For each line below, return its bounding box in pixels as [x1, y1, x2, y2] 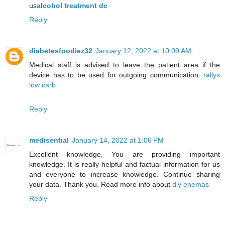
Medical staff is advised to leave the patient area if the [29, 60, 220, 69]
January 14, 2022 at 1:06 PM [72, 136, 164, 144]
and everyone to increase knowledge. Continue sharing [29, 170, 220, 178]
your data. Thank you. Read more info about [29, 180, 172, 188]
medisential [29, 136, 69, 144]
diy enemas [172, 180, 209, 188]
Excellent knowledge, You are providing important [29, 150, 220, 158]
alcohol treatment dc [37, 1, 107, 10]
